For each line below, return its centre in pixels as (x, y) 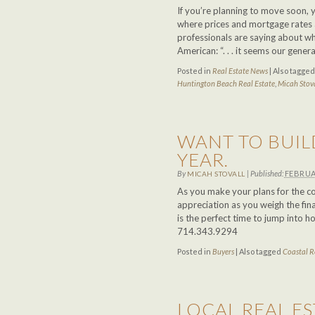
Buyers (223, 251)
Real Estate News (240, 71)
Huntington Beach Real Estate (226, 83)
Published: (267, 173)
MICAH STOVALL (216, 174)
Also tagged (260, 251)
